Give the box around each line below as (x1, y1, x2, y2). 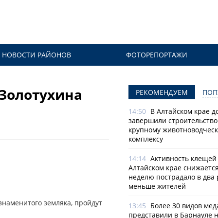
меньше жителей (128, 182, 186, 191)
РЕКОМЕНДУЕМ (136, 88, 188, 97)
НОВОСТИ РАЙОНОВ (1, 50, 71, 59)
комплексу (128, 134, 163, 144)
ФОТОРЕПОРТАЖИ (126, 50, 188, 59)
